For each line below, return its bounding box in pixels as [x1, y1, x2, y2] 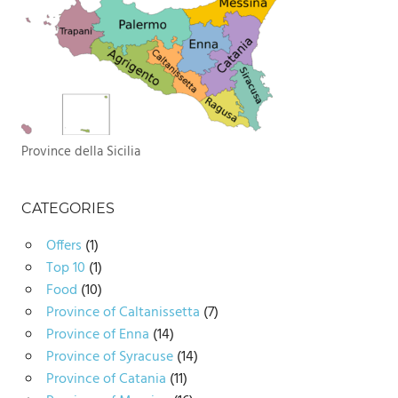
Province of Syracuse [45, 346, 173, 369]
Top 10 [45, 257, 85, 280]
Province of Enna [45, 323, 149, 346]
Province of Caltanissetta [45, 301, 200, 324]
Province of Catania [45, 368, 166, 391]
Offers [45, 235, 82, 258]
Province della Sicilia [21, 141, 140, 163]
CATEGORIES [21, 200, 115, 217]
